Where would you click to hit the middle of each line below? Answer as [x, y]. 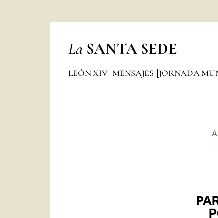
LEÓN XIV [89, 73]
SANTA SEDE [131, 48]
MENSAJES [134, 73]
